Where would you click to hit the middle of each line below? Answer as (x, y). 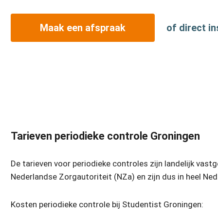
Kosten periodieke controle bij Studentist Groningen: (107, 204)
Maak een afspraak (83, 28)
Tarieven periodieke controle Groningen (105, 136)
